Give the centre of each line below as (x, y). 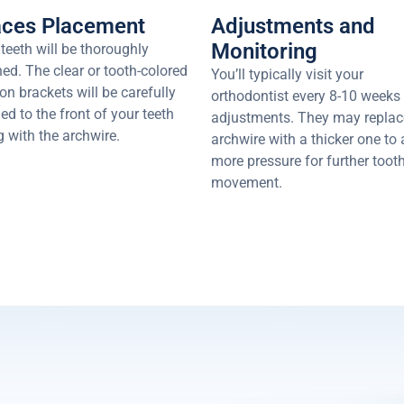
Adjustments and (293, 27)
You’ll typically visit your (287, 75)
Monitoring (264, 52)
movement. (248, 183)
